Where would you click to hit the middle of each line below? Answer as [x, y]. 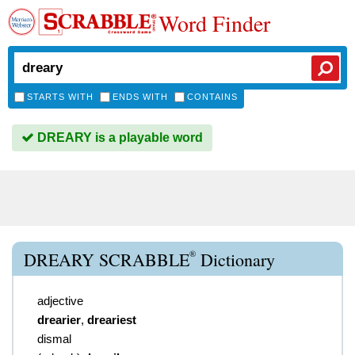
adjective [60, 301]
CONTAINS [212, 97]
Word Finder [214, 23]
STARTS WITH [60, 97]
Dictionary [235, 260]
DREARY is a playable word [118, 137]
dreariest [112, 320]
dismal [54, 339]
